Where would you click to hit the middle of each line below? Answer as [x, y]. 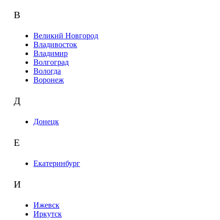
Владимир [51, 54]
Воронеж [49, 80]
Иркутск [48, 214]
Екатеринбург [57, 164]
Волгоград [51, 62]
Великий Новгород [66, 36]
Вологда [47, 71]
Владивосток [55, 45]
